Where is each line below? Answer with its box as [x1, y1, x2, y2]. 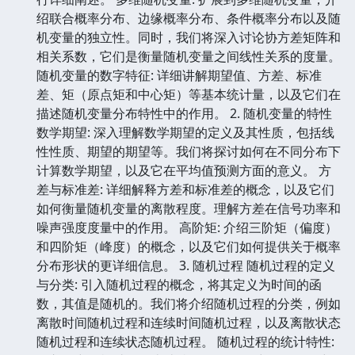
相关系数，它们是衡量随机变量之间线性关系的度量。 [36, 47, 341, 65]
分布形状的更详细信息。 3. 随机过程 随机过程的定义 [36, 256, 335, 274]
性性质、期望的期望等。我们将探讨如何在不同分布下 [36, 142, 341, 160]
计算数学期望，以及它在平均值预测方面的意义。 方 [36, 161, 331, 179]
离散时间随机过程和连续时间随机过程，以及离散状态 [36, 313, 341, 331]
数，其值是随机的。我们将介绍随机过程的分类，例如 [36, 294, 341, 312]
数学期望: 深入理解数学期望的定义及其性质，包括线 [36, 123, 334, 141]
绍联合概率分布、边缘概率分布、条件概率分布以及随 [36, 9, 341, 27]
